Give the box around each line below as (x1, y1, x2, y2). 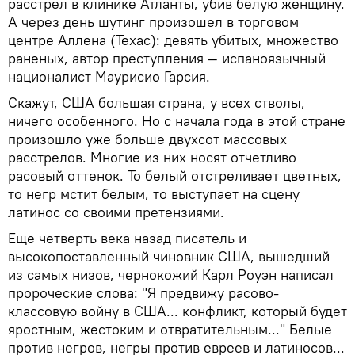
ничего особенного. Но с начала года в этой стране (8, 111, 345, 130)
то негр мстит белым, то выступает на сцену (8, 184, 300, 203)
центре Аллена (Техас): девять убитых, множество (8, 30, 338, 49)
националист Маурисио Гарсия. (8, 67, 210, 86)
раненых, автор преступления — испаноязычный (8, 48, 326, 67)
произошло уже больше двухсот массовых (8, 129, 287, 148)
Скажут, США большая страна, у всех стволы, (8, 93, 305, 112)
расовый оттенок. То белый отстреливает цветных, (8, 166, 342, 185)
